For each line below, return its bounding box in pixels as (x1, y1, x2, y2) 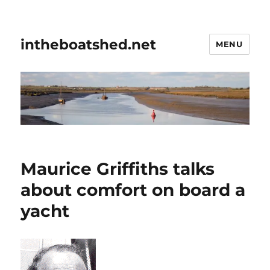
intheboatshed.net (20, 36, 157, 53)
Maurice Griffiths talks (20, 159, 215, 180)
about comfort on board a (20, 180, 246, 201)
